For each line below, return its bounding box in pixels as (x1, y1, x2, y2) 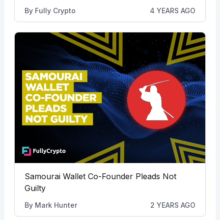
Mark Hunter (34, 200, 77, 209)
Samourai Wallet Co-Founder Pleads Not (24, 171, 176, 181)
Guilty (24, 183, 46, 193)
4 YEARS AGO (150, 6, 196, 15)
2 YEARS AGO (150, 200, 196, 209)
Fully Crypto (34, 6, 76, 15)
